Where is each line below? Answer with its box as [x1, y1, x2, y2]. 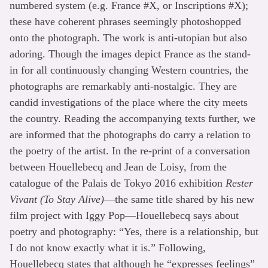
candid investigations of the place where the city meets [10, 96, 248, 108]
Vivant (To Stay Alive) [10, 193, 104, 205]
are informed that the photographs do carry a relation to [10, 128, 251, 141]
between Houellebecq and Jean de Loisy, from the [10, 160, 227, 173]
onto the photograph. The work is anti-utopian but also [10, 31, 247, 44]
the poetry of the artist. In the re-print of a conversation [10, 144, 250, 157]
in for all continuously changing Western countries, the [10, 63, 248, 76]
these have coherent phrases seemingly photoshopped [10, 15, 241, 28]
